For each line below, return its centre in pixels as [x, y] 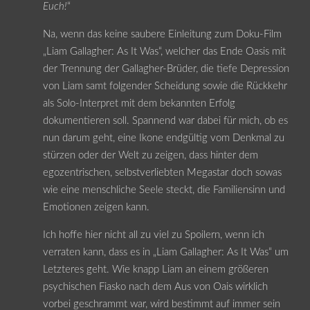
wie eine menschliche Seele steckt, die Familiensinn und [164, 190]
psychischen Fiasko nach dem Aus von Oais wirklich [155, 286]
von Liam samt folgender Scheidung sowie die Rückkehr [165, 86]
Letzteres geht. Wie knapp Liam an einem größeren [155, 269]
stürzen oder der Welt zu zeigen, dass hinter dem [150, 155]
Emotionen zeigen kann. [96, 207]
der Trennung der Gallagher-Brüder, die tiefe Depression [166, 69]
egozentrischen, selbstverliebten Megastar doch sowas [162, 172]
